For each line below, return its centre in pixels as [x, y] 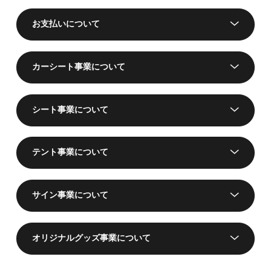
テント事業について [70, 153]
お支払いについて [66, 24]
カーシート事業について [78, 67]
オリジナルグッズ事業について [91, 239]
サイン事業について [70, 196]
